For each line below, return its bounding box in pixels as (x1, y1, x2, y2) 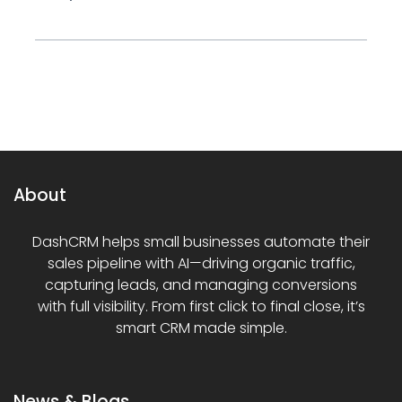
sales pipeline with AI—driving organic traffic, (47, 253, 355, 275)
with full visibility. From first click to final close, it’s (37, 296, 365, 318)
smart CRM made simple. (115, 318, 287, 339)
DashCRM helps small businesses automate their (32, 232, 370, 253)
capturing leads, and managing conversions (45, 275, 357, 296)
